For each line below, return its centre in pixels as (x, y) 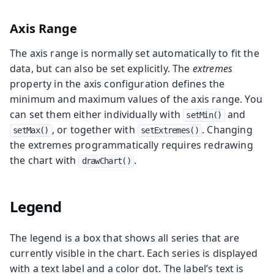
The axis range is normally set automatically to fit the (135, 53)
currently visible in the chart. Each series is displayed (134, 253)
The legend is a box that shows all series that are (125, 238)
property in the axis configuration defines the (117, 83)
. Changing (227, 129)
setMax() (31, 130)
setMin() (204, 115)
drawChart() (106, 161)
